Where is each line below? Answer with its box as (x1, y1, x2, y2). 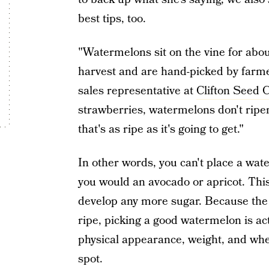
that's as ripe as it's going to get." (77, 121, 244, 138)
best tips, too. (77, 11, 146, 27)
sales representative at (77, 83, 196, 99)
